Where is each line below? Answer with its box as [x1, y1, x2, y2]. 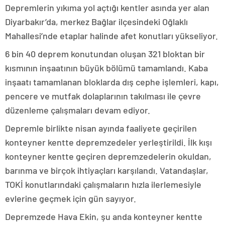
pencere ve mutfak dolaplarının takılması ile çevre [5, 90, 201, 102]
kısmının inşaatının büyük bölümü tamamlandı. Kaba [5, 62, 208, 74]
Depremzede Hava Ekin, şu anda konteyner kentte [5, 211, 202, 222]
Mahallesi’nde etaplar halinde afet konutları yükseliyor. [5, 30, 218, 42]
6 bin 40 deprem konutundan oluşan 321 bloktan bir [5, 48, 205, 60]
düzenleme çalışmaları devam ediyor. [5, 104, 150, 116]
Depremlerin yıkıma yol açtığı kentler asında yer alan [5, 2, 209, 14]
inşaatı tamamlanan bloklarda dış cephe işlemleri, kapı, [5, 76, 219, 88]
